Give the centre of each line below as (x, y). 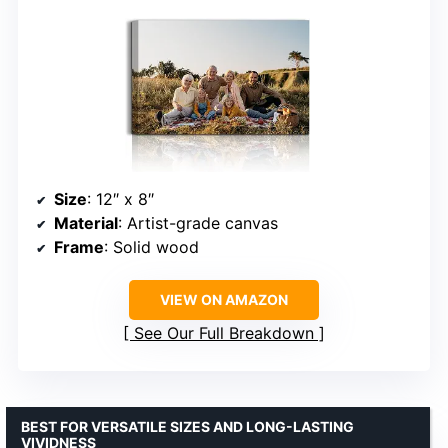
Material (86, 222)
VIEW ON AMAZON (224, 299)
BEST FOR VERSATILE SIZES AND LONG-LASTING (187, 426)
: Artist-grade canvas (198, 222)
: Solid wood (151, 246)
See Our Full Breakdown (224, 332)
